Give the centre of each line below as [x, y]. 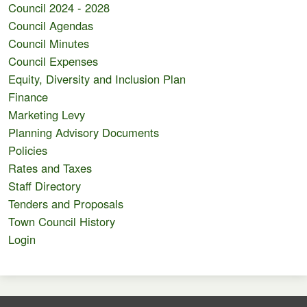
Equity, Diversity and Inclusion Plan [97, 79]
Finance [28, 97]
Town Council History [61, 221]
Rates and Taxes [50, 168]
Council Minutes [48, 43]
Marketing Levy [46, 114]
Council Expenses [53, 61]
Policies [27, 150]
